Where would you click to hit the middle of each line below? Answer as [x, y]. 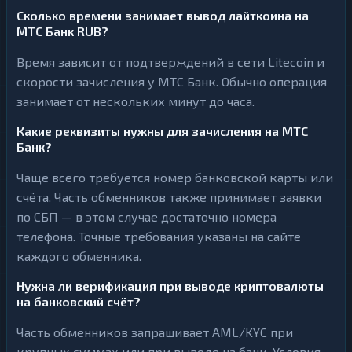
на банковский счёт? [79, 301]
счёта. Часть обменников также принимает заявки [169, 197]
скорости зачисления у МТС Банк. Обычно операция [172, 81]
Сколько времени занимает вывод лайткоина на [163, 15]
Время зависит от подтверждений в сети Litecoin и [170, 62]
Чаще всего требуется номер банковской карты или [175, 177]
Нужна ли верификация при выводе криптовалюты [170, 286]
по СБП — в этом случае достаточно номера [147, 216]
